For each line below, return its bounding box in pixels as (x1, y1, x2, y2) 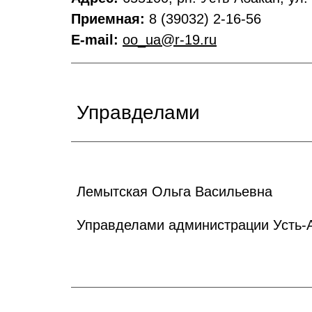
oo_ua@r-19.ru (123, 32, 217, 47)
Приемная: (71, 11, 149, 26)
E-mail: (71, 32, 123, 47)
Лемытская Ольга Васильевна (77, 184, 272, 199)
